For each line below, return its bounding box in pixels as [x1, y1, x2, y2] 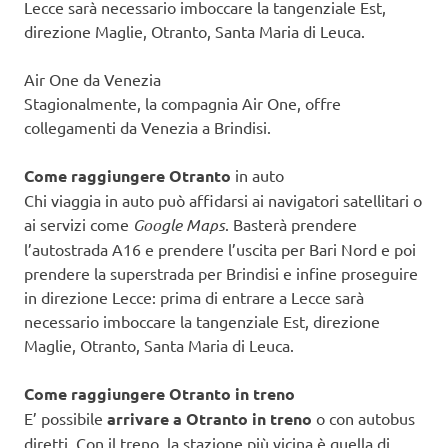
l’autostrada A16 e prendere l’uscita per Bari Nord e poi [24, 239, 416, 260]
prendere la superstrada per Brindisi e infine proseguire [24, 263, 418, 284]
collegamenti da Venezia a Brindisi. [24, 117, 271, 138]
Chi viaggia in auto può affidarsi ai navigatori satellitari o [24, 190, 422, 211]
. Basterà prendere [225, 214, 357, 235]
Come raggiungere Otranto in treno [24, 383, 295, 405]
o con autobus [316, 408, 415, 429]
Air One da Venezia [24, 69, 161, 90]
